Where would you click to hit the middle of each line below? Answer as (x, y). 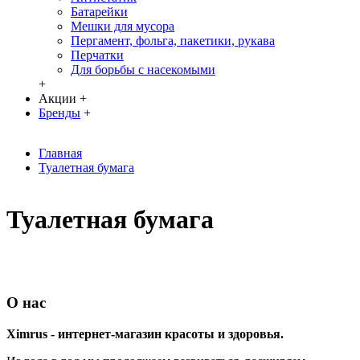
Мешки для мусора (123, 26)
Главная (60, 153)
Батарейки (99, 11)
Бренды (59, 112)
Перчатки (97, 55)
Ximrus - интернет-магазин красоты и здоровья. (145, 333)
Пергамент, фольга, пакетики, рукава (173, 40)
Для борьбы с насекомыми (143, 69)
